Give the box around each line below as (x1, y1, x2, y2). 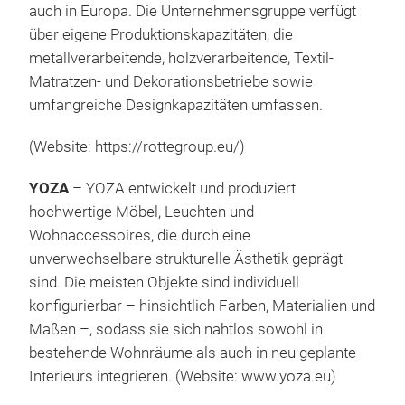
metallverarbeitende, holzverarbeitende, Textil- (29, 50, 334, 68)
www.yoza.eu (241, 368, 331, 386)
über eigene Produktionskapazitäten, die (29, 26, 293, 44)
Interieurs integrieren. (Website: (29, 368, 241, 386)
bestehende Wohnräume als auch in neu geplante (29, 344, 356, 363)
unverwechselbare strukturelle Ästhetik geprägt (29, 250, 343, 268)
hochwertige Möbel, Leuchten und (29, 203, 254, 221)
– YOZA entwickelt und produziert (72, 180, 296, 198)
